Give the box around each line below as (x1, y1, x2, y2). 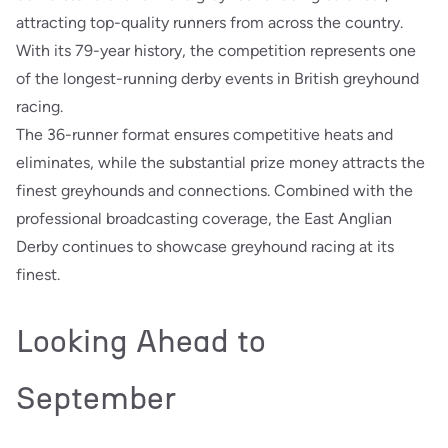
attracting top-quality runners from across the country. (16, 12, 403, 32)
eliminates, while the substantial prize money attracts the (16, 152, 425, 172)
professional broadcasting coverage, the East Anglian (16, 208, 392, 228)
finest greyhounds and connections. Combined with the (16, 180, 413, 200)
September (16, 378, 177, 417)
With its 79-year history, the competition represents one (16, 40, 416, 60)
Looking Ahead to (16, 321, 266, 360)
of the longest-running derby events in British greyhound (16, 68, 419, 88)
